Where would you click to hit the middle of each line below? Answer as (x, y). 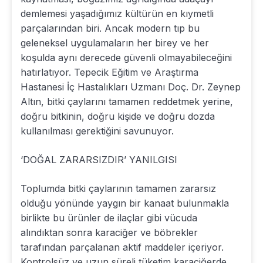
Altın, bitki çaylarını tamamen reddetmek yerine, (127, 101)
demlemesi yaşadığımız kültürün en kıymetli (117, 13)
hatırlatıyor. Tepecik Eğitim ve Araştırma (109, 72)
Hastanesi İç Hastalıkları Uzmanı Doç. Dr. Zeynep (131, 87)
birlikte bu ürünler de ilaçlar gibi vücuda (109, 218)
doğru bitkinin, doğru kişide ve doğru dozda (118, 116)
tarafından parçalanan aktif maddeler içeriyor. (122, 247)
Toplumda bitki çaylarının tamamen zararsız (118, 188)
